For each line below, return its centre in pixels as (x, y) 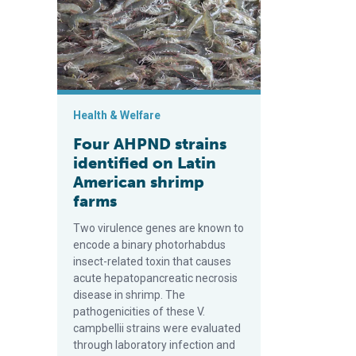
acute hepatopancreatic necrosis (155, 278)
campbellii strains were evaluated (157, 328)
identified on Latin (145, 163)
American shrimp (139, 182)
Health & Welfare (117, 115)
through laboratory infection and (154, 345)
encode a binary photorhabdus (149, 245)
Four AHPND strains (150, 144)
